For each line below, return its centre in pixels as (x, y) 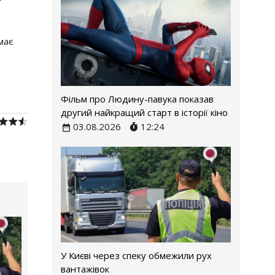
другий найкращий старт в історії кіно (144, 113)
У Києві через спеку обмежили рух (136, 255)
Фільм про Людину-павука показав (137, 99)
